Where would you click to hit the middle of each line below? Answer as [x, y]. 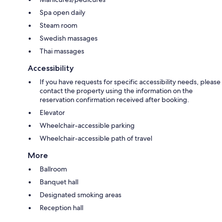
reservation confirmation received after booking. [114, 100]
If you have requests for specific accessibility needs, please [130, 82]
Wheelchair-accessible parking [87, 126]
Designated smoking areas [81, 195]
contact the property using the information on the [116, 91]
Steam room [58, 26]
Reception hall [61, 208]
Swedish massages [69, 38]
